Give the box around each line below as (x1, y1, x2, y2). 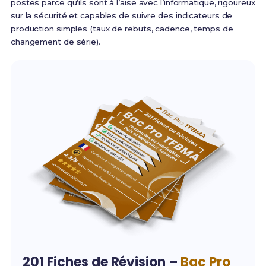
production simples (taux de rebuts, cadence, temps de (10, 24, 233, 34)
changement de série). (10, 37, 100, 47)
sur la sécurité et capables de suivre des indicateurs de (10, 11, 233, 21)
